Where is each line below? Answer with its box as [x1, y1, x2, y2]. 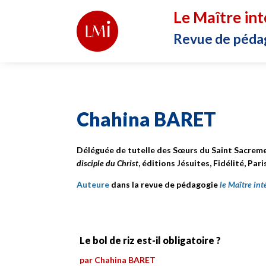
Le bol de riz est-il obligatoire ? [80, 235, 221, 246]
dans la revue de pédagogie [109, 179, 220, 189]
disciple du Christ [77, 157, 138, 168]
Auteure [77, 179, 109, 189]
